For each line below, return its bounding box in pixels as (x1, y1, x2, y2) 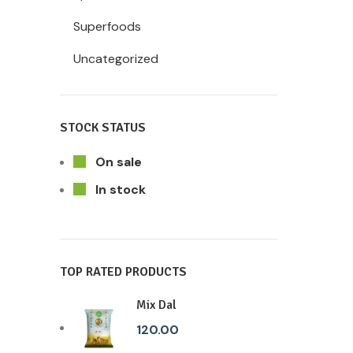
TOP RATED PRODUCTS (60, 264, 187, 280)
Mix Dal (136, 297, 176, 313)
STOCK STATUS (60, 120, 146, 136)
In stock (92, 181, 146, 198)
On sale (92, 154, 142, 170)
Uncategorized (73, 50, 158, 67)
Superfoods (73, 18, 141, 35)
